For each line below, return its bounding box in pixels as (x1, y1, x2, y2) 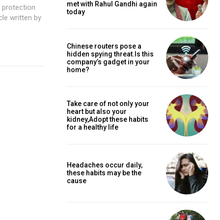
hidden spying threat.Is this (67, 50, 154, 58)
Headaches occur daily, (67, 161, 142, 169)
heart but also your (67, 107, 127, 115)
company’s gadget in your (67, 57, 150, 66)
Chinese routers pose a (67, 42, 141, 50)
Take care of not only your (67, 99, 149, 108)
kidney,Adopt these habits (67, 115, 148, 123)
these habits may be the (67, 169, 141, 177)
